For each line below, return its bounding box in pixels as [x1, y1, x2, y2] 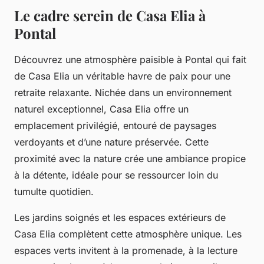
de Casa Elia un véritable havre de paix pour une [14, 70, 230, 82]
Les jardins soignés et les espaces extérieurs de [14, 211, 226, 223]
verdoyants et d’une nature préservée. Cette [14, 136, 209, 148]
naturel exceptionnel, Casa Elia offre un [14, 103, 189, 115]
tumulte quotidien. [14, 185, 94, 197]
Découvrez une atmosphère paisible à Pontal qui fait [14, 53, 246, 65]
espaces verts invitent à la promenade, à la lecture [14, 244, 237, 256]
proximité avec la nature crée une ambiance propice [14, 152, 246, 164]
